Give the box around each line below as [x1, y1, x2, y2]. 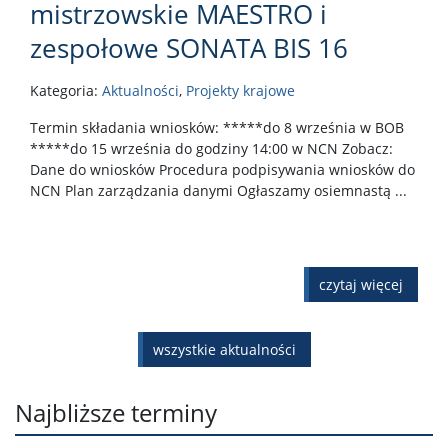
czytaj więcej [319, 275, 403, 295]
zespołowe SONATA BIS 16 [30, 30, 348, 67]
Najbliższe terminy [15, 396, 217, 430]
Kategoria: [30, 81, 102, 101]
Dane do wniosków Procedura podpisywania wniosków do [30, 160, 415, 180]
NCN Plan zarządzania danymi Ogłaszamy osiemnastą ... [30, 181, 407, 201]
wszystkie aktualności [152, 340, 296, 360]
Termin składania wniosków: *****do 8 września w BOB [30, 118, 404, 138]
